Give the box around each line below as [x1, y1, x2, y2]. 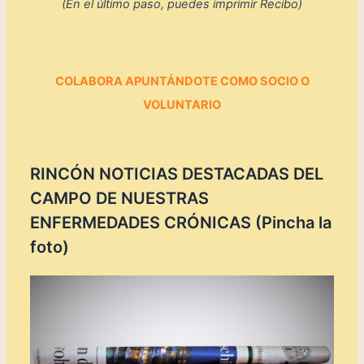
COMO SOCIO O [217, 74, 310, 89]
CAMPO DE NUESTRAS [30, 188, 210, 209]
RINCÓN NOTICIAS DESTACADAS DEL [30, 164, 324, 184]
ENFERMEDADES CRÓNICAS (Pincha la [30, 213, 332, 233]
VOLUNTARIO [143, 97, 221, 113]
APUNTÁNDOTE [124, 74, 218, 89]
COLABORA [54, 74, 125, 89]
